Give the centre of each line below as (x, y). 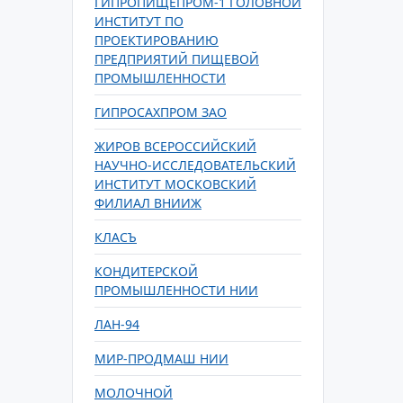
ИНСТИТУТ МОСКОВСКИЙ (175, 184)
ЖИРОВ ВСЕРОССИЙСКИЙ (175, 146)
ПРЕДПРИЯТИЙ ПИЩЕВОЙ (177, 59)
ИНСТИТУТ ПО (139, 21)
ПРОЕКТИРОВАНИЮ (157, 40)
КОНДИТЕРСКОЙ (146, 271)
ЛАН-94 (117, 324)
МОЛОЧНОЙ (134, 393)
